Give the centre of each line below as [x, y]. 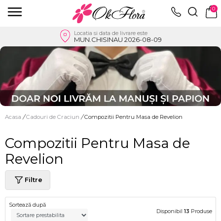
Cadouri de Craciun [54, 117]
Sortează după [27, 204]
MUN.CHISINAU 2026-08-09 [118, 39]
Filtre [34, 180]
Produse [201, 211]
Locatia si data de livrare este [110, 33]
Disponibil [170, 211]
